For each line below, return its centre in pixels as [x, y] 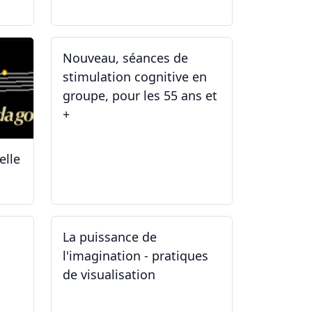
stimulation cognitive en [135, 76]
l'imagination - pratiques [135, 255]
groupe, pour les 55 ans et [140, 95]
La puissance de [110, 236]
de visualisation [109, 274]
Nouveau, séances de [125, 57]
